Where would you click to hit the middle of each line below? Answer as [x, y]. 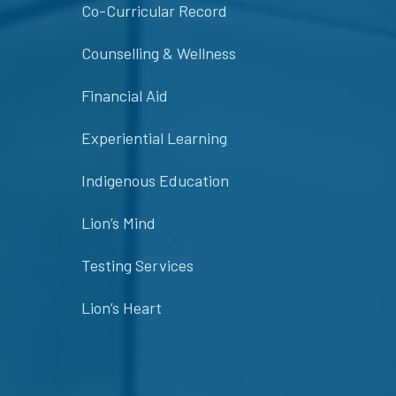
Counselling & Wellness [159, 53]
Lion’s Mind [118, 223]
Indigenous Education [155, 181]
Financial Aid [125, 96]
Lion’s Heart [122, 308]
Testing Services [137, 266]
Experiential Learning [154, 138]
